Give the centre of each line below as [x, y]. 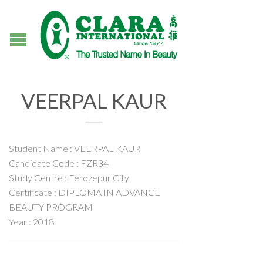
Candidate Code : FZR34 [59, 163]
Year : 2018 [31, 222]
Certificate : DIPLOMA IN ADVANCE [85, 192]
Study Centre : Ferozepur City [69, 178]
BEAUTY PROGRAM [51, 207]
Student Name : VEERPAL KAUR [75, 148]
